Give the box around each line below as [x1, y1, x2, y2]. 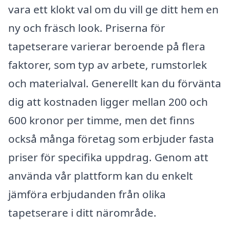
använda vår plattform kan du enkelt [8, 168, 193, 183]
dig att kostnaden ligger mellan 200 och [8, 94, 208, 109]
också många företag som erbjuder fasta [8, 131, 214, 146]
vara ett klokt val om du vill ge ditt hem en [8, 2, 219, 16]
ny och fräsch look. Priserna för [8, 20, 165, 35]
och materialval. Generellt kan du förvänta [8, 75, 221, 90]
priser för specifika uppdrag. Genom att [8, 149, 208, 164]
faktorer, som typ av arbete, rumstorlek [8, 57, 207, 72]
